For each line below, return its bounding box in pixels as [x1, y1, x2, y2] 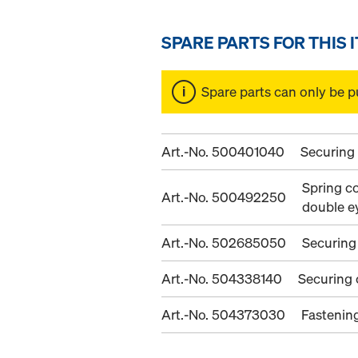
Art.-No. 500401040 [161, 142, 284, 161]
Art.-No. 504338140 [161, 269, 282, 288]
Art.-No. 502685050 [161, 233, 286, 253]
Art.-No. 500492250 [161, 188, 286, 207]
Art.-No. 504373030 [161, 305, 285, 324]
